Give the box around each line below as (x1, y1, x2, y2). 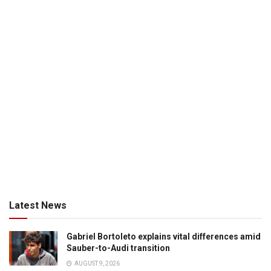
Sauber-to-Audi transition (67, 243, 170, 253)
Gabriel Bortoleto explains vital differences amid (67, 231, 261, 241)
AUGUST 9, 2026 (73, 260, 120, 267)
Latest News (9, 199, 67, 211)
